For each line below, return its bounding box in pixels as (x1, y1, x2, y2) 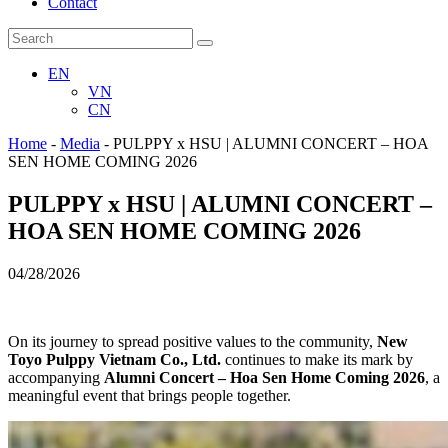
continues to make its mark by (221, 350, 413, 368)
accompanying (8, 368, 104, 386)
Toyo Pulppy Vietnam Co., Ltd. (8, 350, 221, 368)
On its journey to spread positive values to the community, (8, 332, 377, 350)
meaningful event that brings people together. (8, 386, 291, 404)
